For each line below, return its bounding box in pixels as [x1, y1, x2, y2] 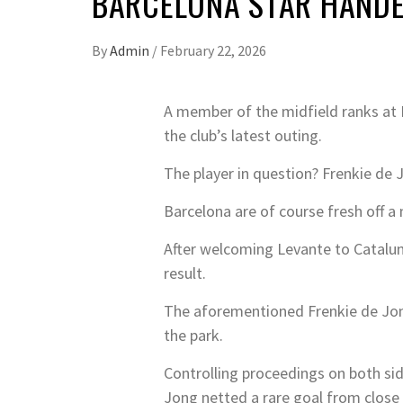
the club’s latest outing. [164, 125, 322, 146]
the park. [164, 325, 223, 345]
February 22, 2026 [160, 41, 266, 59]
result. [164, 263, 206, 283]
